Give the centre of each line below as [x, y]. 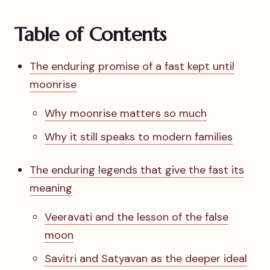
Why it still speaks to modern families [139, 137]
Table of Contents [91, 34]
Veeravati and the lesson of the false [137, 217]
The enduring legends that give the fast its [137, 170]
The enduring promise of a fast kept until [132, 66]
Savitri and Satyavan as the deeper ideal [146, 259]
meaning [51, 188]
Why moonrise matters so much [126, 113]
